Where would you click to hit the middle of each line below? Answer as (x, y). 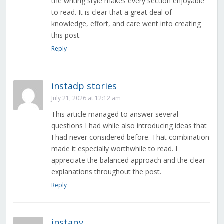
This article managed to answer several (115, 114)
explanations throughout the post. (106, 172)
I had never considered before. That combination (130, 137)
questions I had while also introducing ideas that (129, 126)
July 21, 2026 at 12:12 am (86, 98)
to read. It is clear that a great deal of (111, 12)
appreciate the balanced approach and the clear (128, 160)
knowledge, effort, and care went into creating (126, 24)
